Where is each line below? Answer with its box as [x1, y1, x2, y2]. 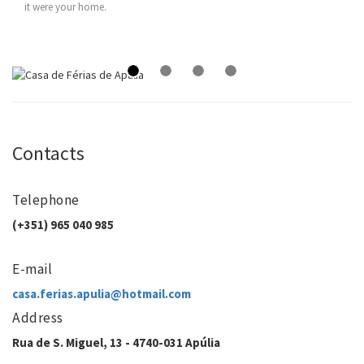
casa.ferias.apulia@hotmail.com [12, 286, 191, 302]
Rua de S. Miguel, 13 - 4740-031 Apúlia [12, 335, 220, 351]
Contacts [12, 141, 84, 167]
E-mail [12, 260, 52, 279]
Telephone [12, 191, 80, 210]
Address [12, 309, 63, 327]
